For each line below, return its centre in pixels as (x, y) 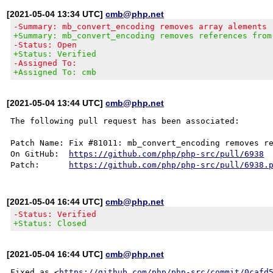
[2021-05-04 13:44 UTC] (56, 103)
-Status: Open (45, 44)
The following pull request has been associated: (125, 121)
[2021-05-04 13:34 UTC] (56, 14)
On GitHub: (40, 154)
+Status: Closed (50, 223)
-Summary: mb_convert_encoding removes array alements (140, 26)
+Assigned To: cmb (55, 72)
